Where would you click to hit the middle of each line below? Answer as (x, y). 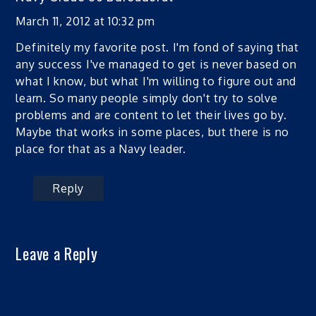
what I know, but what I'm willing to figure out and (156, 81)
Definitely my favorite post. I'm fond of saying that (157, 47)
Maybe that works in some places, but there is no (153, 132)
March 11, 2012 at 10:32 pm (85, 21)
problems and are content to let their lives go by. (151, 115)
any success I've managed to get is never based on (156, 64)
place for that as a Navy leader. (101, 148)
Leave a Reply (57, 253)
